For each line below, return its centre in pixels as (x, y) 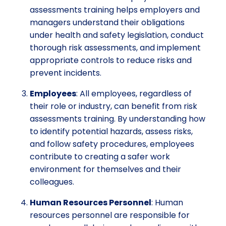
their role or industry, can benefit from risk (114, 106)
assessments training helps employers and (115, 10)
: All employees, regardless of (134, 93)
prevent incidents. (66, 73)
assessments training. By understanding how (118, 119)
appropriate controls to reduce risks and (111, 60)
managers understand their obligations (107, 22)
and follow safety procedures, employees (112, 144)
